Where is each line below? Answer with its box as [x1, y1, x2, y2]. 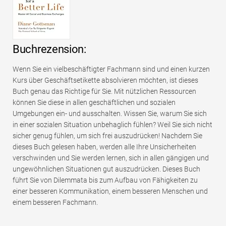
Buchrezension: [13, 43, 86, 56]
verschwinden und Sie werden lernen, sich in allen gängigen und [13, 154, 209, 162]
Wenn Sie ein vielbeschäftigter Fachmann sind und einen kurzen [13, 65, 210, 74]
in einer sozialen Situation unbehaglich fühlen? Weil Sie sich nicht [13, 121, 212, 129]
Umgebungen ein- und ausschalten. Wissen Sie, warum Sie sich [13, 109, 207, 118]
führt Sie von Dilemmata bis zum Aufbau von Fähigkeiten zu [13, 176, 198, 185]
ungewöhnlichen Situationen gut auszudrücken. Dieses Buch [13, 165, 200, 174]
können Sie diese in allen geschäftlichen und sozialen [13, 98, 176, 107]
